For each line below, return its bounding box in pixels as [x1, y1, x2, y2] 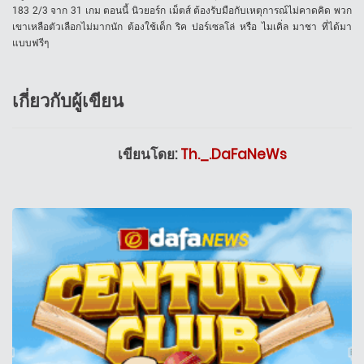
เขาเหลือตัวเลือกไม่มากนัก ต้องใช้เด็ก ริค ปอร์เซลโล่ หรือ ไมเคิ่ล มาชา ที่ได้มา [12, 21, 352, 33]
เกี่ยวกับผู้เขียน [12, 89, 123, 115]
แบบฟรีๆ [12, 37, 49, 50]
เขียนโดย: [118, 145, 180, 165]
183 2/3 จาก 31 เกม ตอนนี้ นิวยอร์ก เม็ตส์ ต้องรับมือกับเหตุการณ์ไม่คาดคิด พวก [12, 5, 352, 17]
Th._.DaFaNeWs [180, 145, 287, 165]
